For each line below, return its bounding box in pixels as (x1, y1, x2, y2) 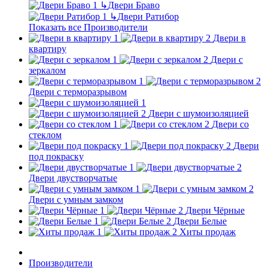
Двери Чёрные (185, 205, 245, 215)
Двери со (212, 118, 249, 129)
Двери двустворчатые (29, 172, 117, 183)
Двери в (213, 32, 246, 43)
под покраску (29, 151, 84, 162)
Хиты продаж (179, 226, 236, 237)
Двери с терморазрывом (29, 86, 127, 97)
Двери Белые (173, 215, 227, 226)
